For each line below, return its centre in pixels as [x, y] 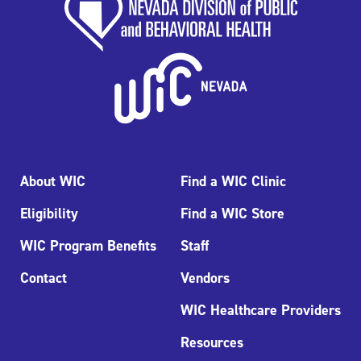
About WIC [53, 182]
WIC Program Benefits [88, 246]
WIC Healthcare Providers [261, 311]
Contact [44, 278]
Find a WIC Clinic [233, 182]
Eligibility [49, 214]
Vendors [205, 278]
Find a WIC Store [232, 214]
